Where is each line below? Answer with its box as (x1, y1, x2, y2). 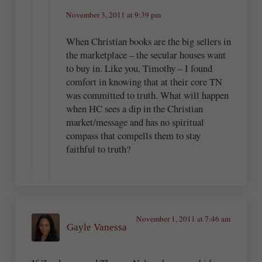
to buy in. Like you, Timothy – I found (66, 61, 213, 75)
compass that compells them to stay (66, 129, 201, 143)
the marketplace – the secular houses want (66, 48, 226, 62)
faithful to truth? (66, 142, 131, 156)
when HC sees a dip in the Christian (66, 102, 204, 116)
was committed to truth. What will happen (66, 88, 229, 102)
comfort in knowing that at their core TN (66, 75, 223, 89)
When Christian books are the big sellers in (66, 35, 232, 49)
